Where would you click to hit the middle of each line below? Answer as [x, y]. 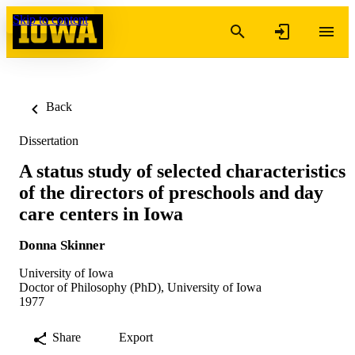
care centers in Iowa [101, 214]
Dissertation [49, 141]
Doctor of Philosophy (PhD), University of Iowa [140, 287]
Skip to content [50, 19]
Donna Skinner [62, 245]
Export [136, 337]
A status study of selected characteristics [182, 171]
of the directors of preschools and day [171, 192]
